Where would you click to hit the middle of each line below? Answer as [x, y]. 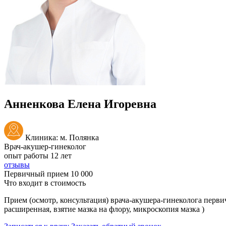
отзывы [17, 164]
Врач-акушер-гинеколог [45, 146]
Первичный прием [37, 174]
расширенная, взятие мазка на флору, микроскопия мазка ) [104, 209]
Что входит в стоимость [45, 183]
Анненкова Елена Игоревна [80, 104]
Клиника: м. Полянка [61, 137]
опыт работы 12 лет [38, 155]
